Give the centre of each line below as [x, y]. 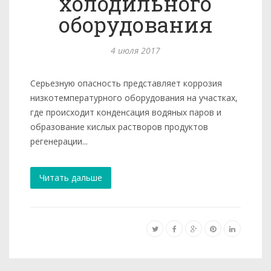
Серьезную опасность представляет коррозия [126, 83]
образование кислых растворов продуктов [119, 127]
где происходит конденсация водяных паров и [126, 112]
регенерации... [59, 141]
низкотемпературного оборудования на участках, [134, 98]
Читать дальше [71, 178]
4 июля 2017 [135, 51]
